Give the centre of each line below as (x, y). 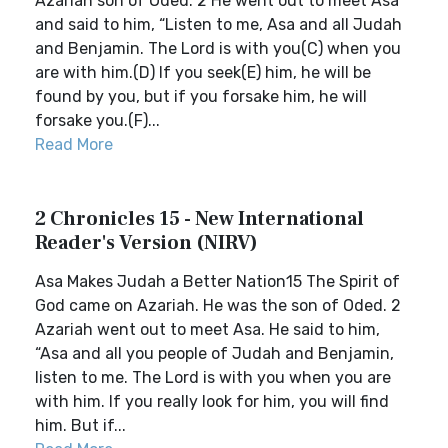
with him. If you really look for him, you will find (212, 401)
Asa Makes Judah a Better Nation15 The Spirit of (217, 281)
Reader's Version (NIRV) (146, 243)
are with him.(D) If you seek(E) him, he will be (203, 72)
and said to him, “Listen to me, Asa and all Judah (218, 24)
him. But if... (80, 425)
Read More (74, 144)
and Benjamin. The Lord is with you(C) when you (218, 48)
